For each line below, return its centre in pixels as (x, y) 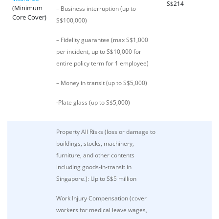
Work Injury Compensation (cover (101, 198)
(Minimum (27, 8)
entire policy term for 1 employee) (102, 63)
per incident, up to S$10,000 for (99, 52)
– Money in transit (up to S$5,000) (102, 83)
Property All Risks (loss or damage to (106, 132)
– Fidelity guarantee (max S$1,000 (102, 40)
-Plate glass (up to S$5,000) (93, 102)
